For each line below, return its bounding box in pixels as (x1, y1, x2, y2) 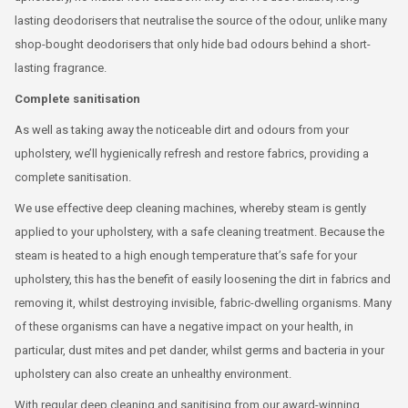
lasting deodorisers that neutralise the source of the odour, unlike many (15, 14, 387, 27)
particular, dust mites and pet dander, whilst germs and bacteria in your (15, 343, 384, 357)
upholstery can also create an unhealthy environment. (15, 367, 291, 381)
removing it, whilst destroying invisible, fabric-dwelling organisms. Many (15, 296, 392, 310)
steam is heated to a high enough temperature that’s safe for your (15, 249, 357, 262)
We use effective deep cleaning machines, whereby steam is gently (15, 201, 366, 215)
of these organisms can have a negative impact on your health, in (15, 320, 353, 333)
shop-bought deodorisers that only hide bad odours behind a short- (15, 37, 371, 51)
